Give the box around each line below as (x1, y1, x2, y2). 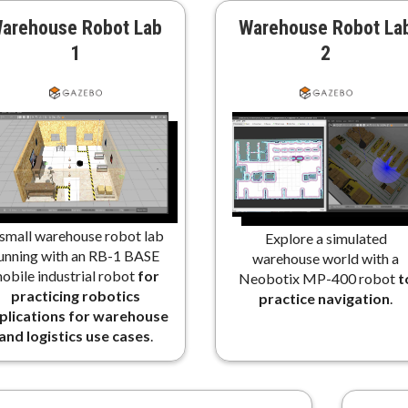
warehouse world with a (252, 250, 400, 268)
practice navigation (259, 290, 391, 308)
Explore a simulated (264, 229, 387, 248)
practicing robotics (10, 287, 140, 305)
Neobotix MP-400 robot (238, 270, 398, 288)
